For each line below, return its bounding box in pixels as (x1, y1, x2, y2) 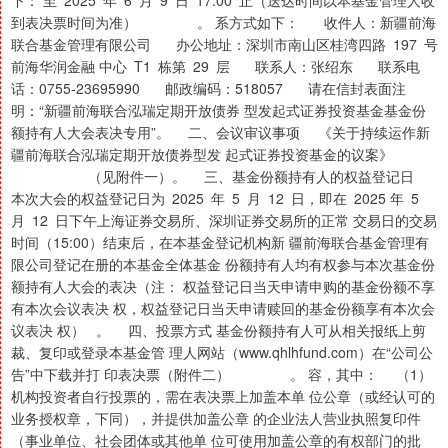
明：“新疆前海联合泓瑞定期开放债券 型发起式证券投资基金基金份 (11, 100, 426, 121)
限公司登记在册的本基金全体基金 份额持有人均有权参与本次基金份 (11, 254, 435, 275)
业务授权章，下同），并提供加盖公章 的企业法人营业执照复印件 (11, 408, 421, 429)
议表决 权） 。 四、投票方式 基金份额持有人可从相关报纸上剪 (11, 320, 426, 341)
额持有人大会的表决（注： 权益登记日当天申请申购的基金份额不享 (11, 276, 435, 297)
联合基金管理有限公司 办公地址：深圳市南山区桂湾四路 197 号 (11, 34, 438, 55)
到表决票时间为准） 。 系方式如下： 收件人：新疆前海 (11, 12, 436, 33)
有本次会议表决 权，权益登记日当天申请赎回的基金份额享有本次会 (11, 298, 435, 319)
